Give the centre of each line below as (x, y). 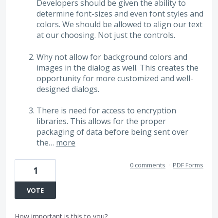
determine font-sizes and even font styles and (120, 14)
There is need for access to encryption (106, 111)
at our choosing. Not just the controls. (106, 35)
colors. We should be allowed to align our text (119, 25)
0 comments (148, 165)
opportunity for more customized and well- (115, 78)
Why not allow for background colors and (112, 57)
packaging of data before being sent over (112, 132)
